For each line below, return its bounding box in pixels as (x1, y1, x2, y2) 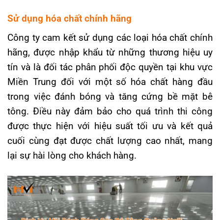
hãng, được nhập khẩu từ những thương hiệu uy (7, 47, 213, 58)
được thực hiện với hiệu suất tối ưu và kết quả (7, 120, 213, 132)
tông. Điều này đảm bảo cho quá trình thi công (7, 106, 213, 117)
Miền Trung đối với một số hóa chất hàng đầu (7, 76, 213, 88)
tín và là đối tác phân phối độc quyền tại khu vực (7, 61, 213, 73)
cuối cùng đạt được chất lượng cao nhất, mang (7, 135, 213, 147)
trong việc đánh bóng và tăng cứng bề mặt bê (7, 91, 213, 103)
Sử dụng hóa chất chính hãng (7, 12, 132, 24)
